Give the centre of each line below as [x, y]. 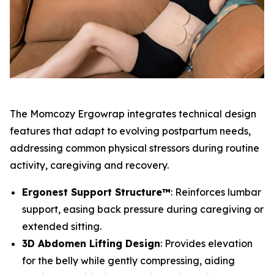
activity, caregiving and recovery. [89, 165]
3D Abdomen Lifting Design [91, 244]
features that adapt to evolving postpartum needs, [130, 131]
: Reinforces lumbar [216, 192]
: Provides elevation [206, 244]
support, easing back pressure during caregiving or [143, 209]
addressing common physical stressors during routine [135, 148]
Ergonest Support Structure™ [96, 192]
